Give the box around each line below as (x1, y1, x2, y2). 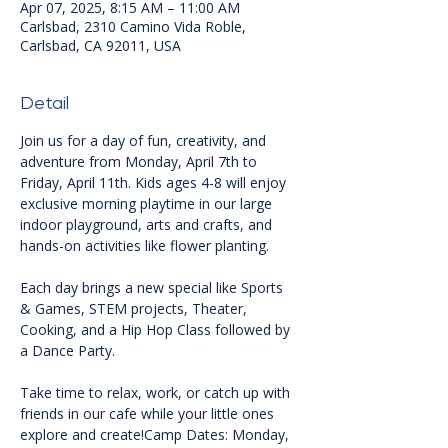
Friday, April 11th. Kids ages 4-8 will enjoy (20, 173, 290, 193)
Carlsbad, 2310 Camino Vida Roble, (20, 17, 246, 37)
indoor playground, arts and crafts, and (20, 215, 276, 235)
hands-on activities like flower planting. (20, 236, 269, 256)
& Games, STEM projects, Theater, (20, 299, 251, 319)
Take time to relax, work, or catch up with (20, 383, 294, 403)
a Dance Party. (20, 341, 115, 361)
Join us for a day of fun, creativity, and (20, 131, 270, 151)
